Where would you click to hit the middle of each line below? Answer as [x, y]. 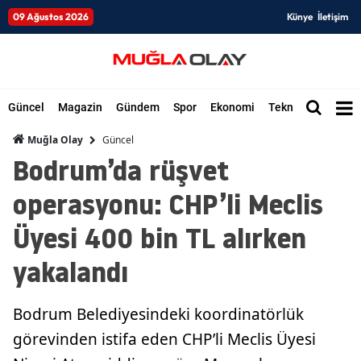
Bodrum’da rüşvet [121, 170]
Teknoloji [292, 107]
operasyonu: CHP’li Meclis [168, 204]
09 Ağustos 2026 [51, 17]
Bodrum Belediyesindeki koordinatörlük [158, 314]
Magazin [80, 107]
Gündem [138, 107]
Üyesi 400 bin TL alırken [160, 238]
